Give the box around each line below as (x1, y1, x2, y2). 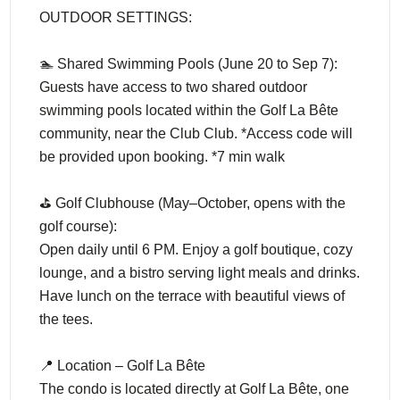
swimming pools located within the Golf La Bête (39, 103, 339, 118)
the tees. (39, 312, 94, 327)
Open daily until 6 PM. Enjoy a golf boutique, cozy (39, 242, 354, 257)
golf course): (39, 219, 118, 234)
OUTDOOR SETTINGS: (39, 10, 193, 25)
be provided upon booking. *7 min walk (39, 149, 286, 164)
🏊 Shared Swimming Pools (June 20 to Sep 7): (39, 56, 338, 71)
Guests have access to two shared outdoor (39, 79, 308, 95)
